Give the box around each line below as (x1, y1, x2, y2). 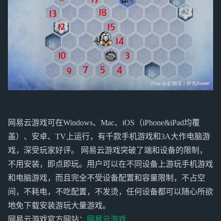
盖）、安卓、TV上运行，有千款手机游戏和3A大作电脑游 (8, 132, 210, 141)
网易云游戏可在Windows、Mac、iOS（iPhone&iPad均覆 (8, 118, 200, 127)
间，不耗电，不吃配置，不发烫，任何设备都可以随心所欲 (8, 187, 213, 196)
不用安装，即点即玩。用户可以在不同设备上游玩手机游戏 (8, 160, 213, 169)
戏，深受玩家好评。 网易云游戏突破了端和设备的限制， (8, 146, 207, 155)
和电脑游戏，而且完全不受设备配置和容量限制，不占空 (8, 174, 205, 183)
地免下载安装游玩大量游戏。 (8, 201, 110, 210)
